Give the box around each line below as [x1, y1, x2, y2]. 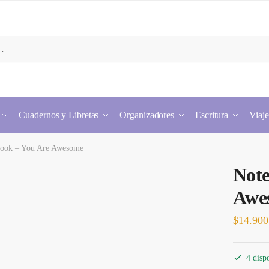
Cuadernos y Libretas [19, 110, 99, 120]
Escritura [195, 110, 229, 120]
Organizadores [119, 110, 175, 120]
